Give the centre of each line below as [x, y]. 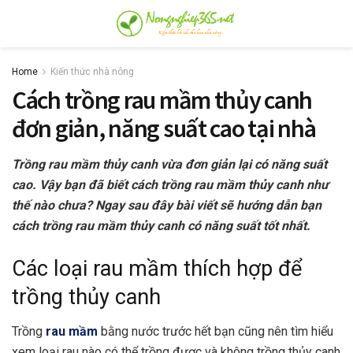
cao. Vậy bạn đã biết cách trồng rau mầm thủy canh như [170, 185]
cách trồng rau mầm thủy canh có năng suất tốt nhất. [161, 226]
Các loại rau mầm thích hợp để [157, 268]
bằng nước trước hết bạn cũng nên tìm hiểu [216, 332]
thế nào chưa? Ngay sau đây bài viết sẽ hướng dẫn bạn [167, 205]
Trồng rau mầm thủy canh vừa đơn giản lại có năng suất [169, 164]
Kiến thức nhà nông [92, 72]
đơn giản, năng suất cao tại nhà [164, 128]
